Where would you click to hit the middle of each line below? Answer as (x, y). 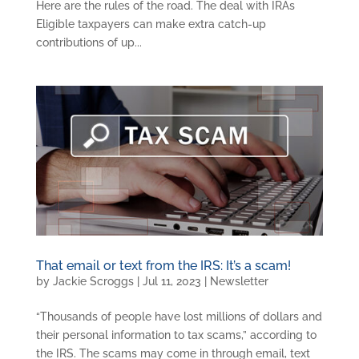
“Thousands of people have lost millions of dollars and (179, 316)
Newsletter (239, 281)
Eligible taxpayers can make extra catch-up (151, 24)
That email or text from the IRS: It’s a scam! (163, 265)
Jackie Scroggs (93, 281)
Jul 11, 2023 (171, 281)
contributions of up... (89, 43)
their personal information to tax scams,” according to (176, 335)
